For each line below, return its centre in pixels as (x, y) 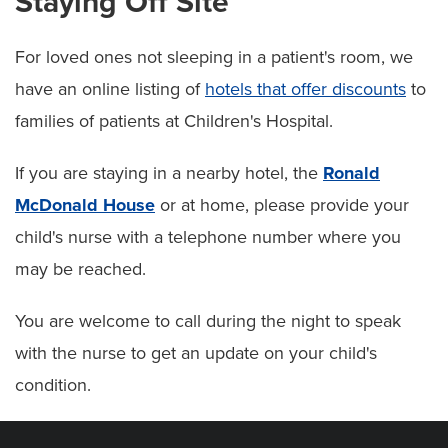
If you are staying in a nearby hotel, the (169, 172)
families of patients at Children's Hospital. (174, 120)
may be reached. (80, 268)
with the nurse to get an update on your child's (196, 352)
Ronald (351, 172)
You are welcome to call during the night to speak (208, 320)
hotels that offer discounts (305, 88)
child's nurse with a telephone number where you (208, 236)
